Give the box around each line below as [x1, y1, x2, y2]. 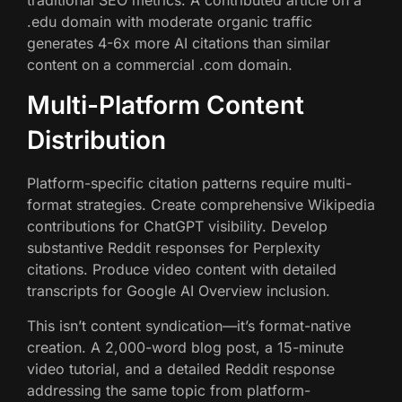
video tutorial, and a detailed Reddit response [27, 359, 335, 378]
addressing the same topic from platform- [27, 380, 310, 399]
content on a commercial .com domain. [27, 55, 293, 74]
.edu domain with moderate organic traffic [27, 12, 312, 31]
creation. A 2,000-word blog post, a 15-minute [27, 337, 344, 356]
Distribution [27, 125, 166, 156]
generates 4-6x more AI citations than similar [27, 33, 330, 52]
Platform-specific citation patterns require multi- [27, 174, 352, 193]
